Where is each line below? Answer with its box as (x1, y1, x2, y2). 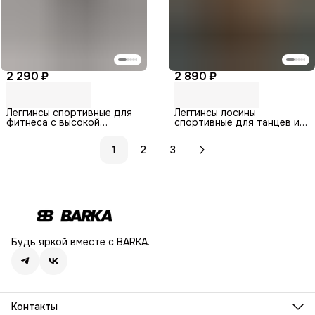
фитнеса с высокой (6, 115, 100, 129)
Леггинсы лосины (174, 105, 256, 119)
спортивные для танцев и (174, 115, 300, 129)
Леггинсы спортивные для (6, 105, 132, 119)
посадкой (6, 125, 53, 139)
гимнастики (174, 125, 230, 139)
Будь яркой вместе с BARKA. (11, 236, 150, 248)
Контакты (11, 300, 58, 313)
